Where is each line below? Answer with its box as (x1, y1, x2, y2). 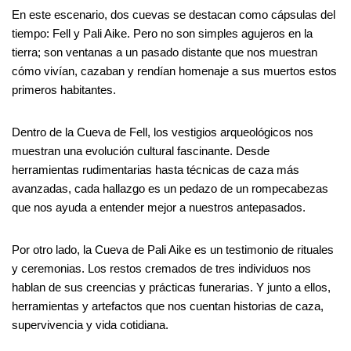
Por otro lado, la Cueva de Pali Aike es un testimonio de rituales (12, 243, 334, 257)
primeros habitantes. (12, 83, 116, 97)
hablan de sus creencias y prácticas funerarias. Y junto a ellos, (12, 280, 331, 295)
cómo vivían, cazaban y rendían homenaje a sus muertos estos (12, 64, 337, 78)
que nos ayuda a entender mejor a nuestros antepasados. (12, 201, 306, 215)
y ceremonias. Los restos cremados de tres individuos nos (12, 262, 311, 276)
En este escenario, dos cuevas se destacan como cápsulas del (12, 8, 335, 22)
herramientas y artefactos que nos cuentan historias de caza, (12, 299, 324, 313)
